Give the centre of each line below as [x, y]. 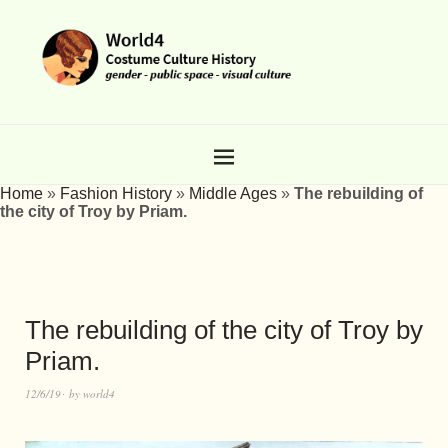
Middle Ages [233, 193]
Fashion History [116, 193]
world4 [99, 393]
